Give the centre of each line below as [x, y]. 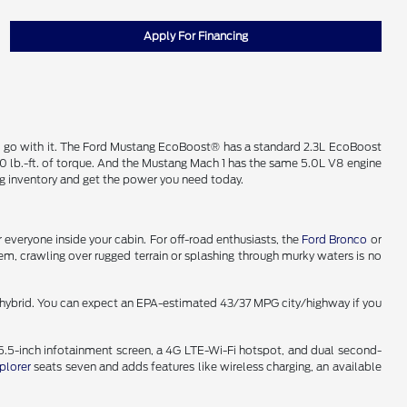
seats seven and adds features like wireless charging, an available [206, 367]
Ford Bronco [335, 239]
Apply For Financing [195, 36]
